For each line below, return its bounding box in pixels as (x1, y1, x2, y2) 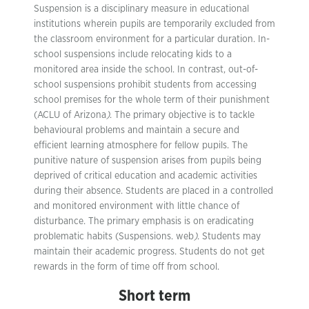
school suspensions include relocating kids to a (34, 50, 232, 59)
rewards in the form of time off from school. (34, 262, 219, 272)
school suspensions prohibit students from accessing (34, 80, 257, 90)
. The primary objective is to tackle (110, 110, 255, 120)
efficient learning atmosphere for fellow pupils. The (34, 141, 248, 150)
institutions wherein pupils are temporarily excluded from (34, 19, 275, 29)
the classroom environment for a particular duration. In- (34, 34, 270, 44)
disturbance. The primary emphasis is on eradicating (34, 217, 254, 226)
